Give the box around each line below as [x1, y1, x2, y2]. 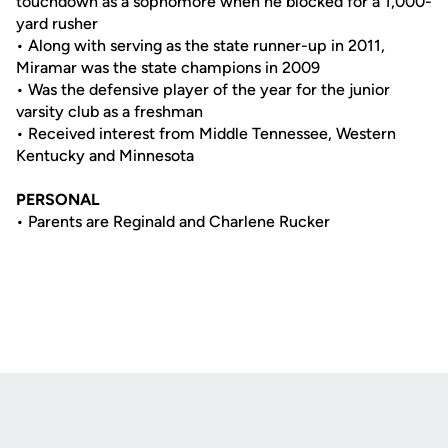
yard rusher [16, 14, 98, 33]
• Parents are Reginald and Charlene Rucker [16, 212, 330, 231]
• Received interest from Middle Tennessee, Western [16, 124, 396, 143]
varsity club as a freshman [16, 102, 203, 121]
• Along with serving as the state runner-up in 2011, [16, 36, 385, 55]
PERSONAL [16, 190, 100, 209]
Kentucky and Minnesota [16, 146, 194, 165]
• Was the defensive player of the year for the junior [16, 80, 390, 99]
